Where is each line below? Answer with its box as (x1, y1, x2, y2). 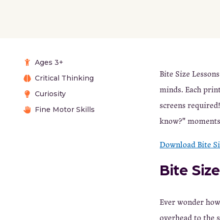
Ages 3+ (35, 58, 63, 67)
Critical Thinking (35, 74, 94, 82)
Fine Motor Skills (35, 105, 95, 114)
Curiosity (35, 89, 66, 98)
